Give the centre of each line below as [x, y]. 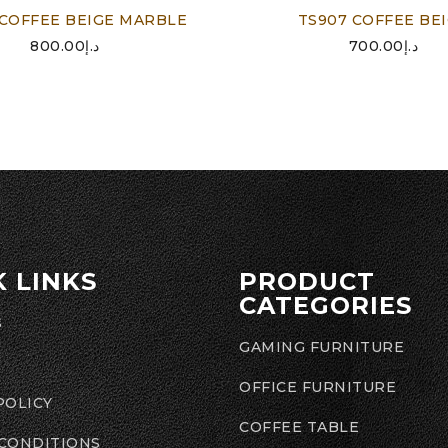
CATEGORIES [325, 305]
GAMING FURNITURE [321, 346]
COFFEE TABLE [299, 426]
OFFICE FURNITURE [317, 386]
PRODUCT [307, 281]
